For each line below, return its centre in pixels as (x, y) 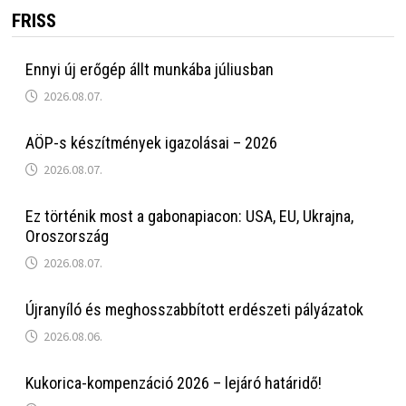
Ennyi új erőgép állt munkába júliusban (149, 69)
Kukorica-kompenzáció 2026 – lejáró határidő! (173, 382)
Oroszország (67, 236)
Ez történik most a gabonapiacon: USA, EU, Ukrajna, (189, 216)
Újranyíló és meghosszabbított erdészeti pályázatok (194, 309)
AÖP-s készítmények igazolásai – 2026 (151, 142)
